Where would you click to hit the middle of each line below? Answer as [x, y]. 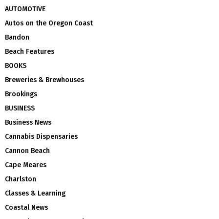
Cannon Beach [27, 151]
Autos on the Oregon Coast [49, 23]
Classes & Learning [35, 193]
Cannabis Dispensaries [41, 136]
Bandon [17, 37]
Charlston [21, 179]
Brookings [21, 94]
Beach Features [30, 51]
